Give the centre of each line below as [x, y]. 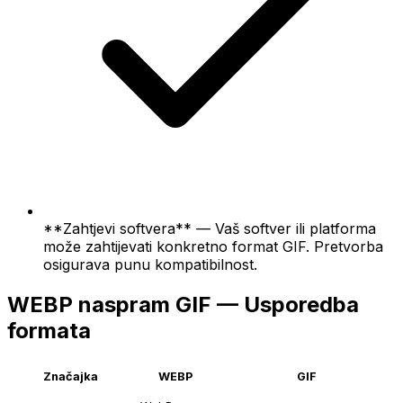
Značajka [70, 377]
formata [49, 330]
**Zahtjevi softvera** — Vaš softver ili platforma [210, 228]
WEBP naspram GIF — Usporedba [183, 304]
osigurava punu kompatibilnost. [150, 264]
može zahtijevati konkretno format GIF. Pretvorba [213, 246]
